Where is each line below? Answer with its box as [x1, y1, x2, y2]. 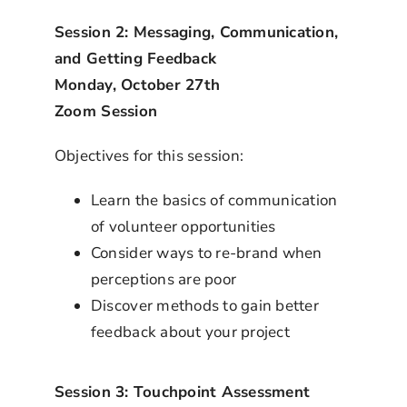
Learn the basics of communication [90, 189, 338, 211]
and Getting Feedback [54, 47, 217, 69]
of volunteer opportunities [90, 215, 276, 237]
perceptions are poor [90, 268, 237, 290]
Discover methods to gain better [90, 294, 319, 316]
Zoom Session [54, 100, 158, 122]
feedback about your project [90, 321, 290, 342]
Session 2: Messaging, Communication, [54, 21, 339, 43]
